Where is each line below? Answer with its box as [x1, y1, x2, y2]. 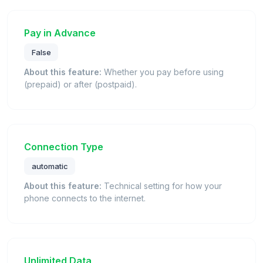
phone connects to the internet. [24, 193, 146, 203]
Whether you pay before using [102, 66, 224, 77]
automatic [31, 161, 68, 171]
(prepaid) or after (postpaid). [24, 79, 137, 89]
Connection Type [24, 140, 103, 153]
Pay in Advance [24, 27, 96, 39]
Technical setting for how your [102, 180, 222, 191]
